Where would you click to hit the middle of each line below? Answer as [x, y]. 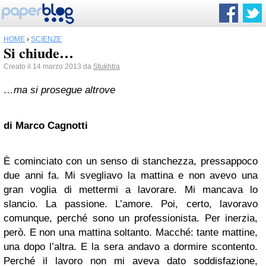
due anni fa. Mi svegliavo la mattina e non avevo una [131, 175]
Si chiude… [39, 53]
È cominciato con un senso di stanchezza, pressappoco [131, 161]
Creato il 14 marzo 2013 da [48, 66]
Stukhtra [107, 66]
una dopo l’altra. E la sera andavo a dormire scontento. [131, 247]
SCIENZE [46, 39]
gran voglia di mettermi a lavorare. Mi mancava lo [131, 190]
